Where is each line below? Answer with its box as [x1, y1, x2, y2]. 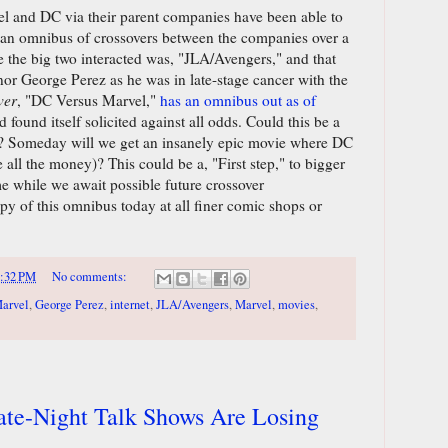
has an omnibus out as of [160, 90, 316, 111]
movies [278, 295, 315, 313]
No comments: [51, 268, 130, 286]
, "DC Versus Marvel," [17, 90, 160, 111]
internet [110, 295, 150, 313]
